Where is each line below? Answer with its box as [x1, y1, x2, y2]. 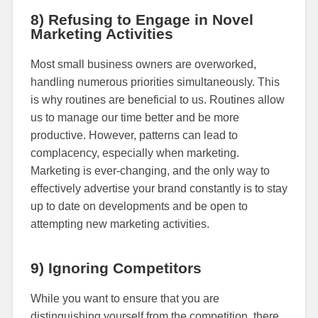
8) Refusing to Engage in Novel [30, 11, 253, 28]
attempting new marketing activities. [30, 217, 209, 230]
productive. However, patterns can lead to [30, 128, 238, 141]
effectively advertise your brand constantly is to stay [30, 182, 287, 194]
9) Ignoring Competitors [30, 259, 202, 276]
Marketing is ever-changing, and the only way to [30, 164, 270, 177]
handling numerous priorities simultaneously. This [30, 75, 280, 88]
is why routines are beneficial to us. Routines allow [30, 93, 285, 106]
